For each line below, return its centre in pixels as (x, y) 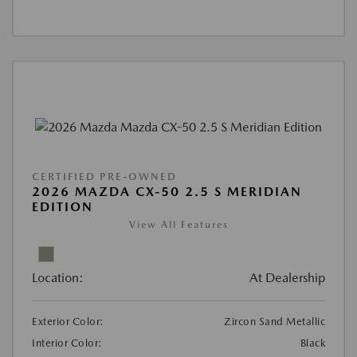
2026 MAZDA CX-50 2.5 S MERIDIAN (167, 191)
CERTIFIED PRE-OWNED (104, 176)
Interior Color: (67, 343)
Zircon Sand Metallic (275, 321)
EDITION (63, 206)
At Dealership (287, 277)
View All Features (178, 224)
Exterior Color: (68, 321)
